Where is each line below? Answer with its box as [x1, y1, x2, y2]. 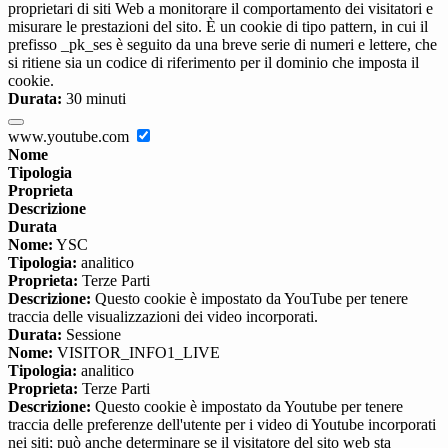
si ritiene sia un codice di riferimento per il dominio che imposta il [8, 54, 419, 72]
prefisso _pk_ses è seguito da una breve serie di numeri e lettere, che [8, 36, 437, 54]
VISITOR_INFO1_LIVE [53, 344, 220, 362]
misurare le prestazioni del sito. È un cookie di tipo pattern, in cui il [8, 18, 428, 36]
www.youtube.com [8, 128, 133, 146]
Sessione [62, 326, 121, 344]
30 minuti [62, 90, 126, 108]
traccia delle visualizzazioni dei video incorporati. [8, 308, 318, 326]
